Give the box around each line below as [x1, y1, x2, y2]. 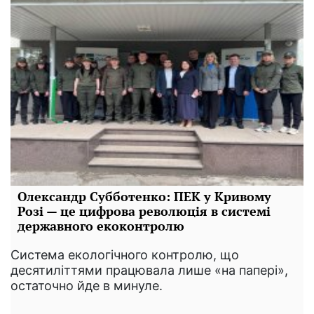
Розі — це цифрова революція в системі [18, 202, 271, 219]
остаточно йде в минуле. [11, 278, 163, 293]
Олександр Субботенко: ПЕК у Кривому [18, 187, 271, 205]
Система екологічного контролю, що [11, 247, 239, 262]
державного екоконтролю [18, 217, 184, 234]
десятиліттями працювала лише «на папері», [11, 262, 288, 278]
